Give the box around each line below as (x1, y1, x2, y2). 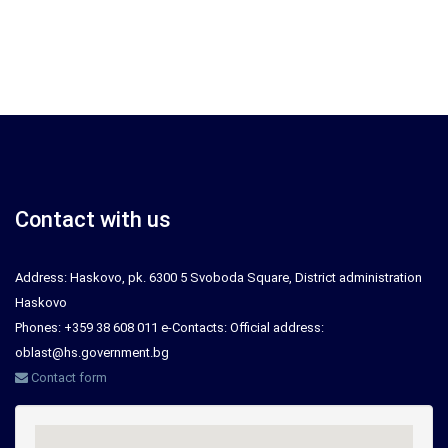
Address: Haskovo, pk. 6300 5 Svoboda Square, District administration (15, 270, 422, 285)
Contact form (28, 370, 107, 385)
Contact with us (15, 207, 171, 232)
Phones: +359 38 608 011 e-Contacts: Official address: (15, 320, 324, 335)
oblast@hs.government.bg (15, 345, 169, 360)
